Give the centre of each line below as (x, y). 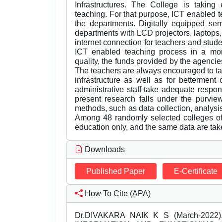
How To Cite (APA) (117, 194)
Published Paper (116, 171)
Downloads (104, 150)
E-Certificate (196, 171)
